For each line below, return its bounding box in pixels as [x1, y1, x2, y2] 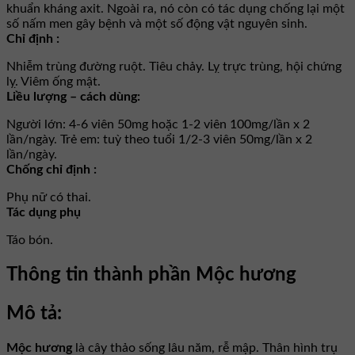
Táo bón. [6, 233, 53, 246]
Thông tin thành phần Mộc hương [6, 265, 296, 284]
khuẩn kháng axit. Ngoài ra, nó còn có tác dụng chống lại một [6, 2, 345, 15]
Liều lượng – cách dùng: [6, 90, 140, 103]
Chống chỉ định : [6, 162, 97, 176]
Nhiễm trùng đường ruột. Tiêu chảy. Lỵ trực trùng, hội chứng [6, 59, 342, 73]
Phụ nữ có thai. [6, 190, 91, 204]
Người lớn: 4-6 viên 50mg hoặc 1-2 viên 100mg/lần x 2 [6, 117, 310, 131]
